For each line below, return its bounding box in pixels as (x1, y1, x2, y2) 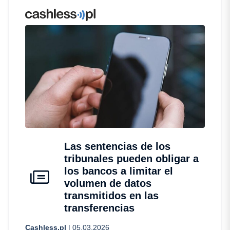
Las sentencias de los (64, 141, 170, 152)
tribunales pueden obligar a (64, 153, 199, 165)
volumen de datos (64, 178, 151, 189)
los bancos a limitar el (64, 165, 173, 177)
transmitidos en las (64, 190, 159, 202)
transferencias (64, 202, 135, 214)
